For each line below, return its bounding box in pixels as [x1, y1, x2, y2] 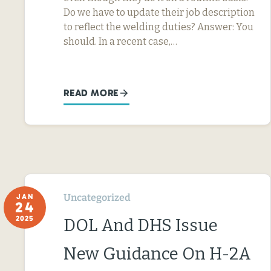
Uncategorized [64, 191, 131, 203]
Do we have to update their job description [64, 6, 255, 18]
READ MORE [64, 87, 119, 99]
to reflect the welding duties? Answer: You [64, 21, 253, 33]
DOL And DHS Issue [64, 215, 218, 235]
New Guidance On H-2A [64, 243, 251, 264]
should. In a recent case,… [64, 35, 177, 47]
